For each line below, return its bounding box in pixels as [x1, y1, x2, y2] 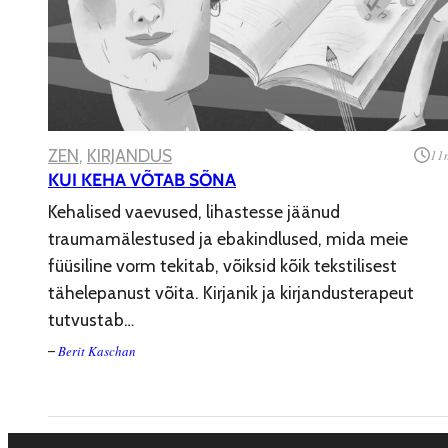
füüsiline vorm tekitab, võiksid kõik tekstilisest [48, 254, 397, 276]
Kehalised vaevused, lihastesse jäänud [48, 200, 340, 222]
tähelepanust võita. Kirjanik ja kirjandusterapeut [48, 281, 414, 303]
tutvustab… [48, 308, 134, 330]
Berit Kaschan [58, 341, 137, 360]
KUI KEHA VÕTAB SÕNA [48, 168, 236, 190]
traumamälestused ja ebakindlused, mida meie [48, 227, 408, 249]
